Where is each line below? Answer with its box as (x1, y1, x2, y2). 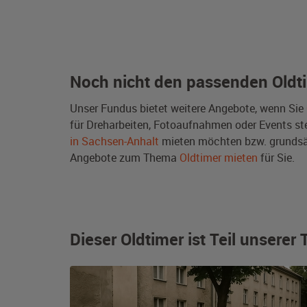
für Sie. (258, 149, 295, 165)
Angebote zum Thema (70, 149, 180, 165)
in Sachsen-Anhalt (70, 133, 159, 149)
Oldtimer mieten (180, 149, 258, 165)
